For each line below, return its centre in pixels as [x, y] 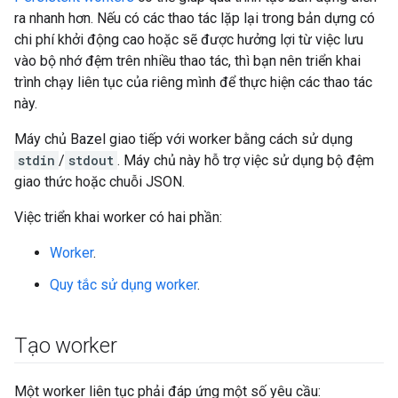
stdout [91, 160]
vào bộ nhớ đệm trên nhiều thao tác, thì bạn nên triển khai [187, 61]
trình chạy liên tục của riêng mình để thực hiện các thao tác [193, 82]
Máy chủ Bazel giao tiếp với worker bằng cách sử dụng [183, 139]
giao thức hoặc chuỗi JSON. [99, 182]
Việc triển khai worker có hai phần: [118, 217]
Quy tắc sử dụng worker [123, 285]
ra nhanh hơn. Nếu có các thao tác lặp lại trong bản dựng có [195, 18]
